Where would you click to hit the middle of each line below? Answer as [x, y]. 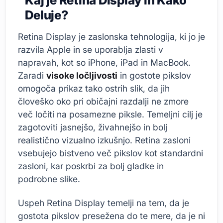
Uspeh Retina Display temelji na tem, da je [104, 203]
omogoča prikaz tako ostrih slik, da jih [94, 89]
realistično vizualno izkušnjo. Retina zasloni [104, 140]
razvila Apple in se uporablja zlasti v [91, 50]
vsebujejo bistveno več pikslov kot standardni [111, 153]
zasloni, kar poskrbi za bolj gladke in [91, 166]
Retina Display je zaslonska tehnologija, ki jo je [111, 37]
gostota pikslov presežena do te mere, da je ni [111, 216]
